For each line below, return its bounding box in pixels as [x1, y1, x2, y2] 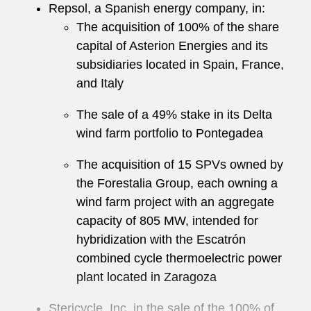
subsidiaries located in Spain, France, [76, 58, 284, 72]
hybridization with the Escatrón [76, 233, 246, 246]
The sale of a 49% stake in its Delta [76, 108, 272, 121]
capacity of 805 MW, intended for [76, 214, 258, 228]
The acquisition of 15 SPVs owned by [76, 158, 283, 171]
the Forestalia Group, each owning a [76, 176, 278, 190]
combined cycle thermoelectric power [76, 251, 282, 265]
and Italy [76, 76, 124, 90]
